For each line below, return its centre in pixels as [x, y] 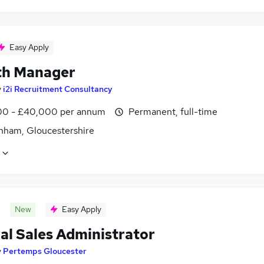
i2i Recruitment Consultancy [58, 89]
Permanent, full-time [173, 112]
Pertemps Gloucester [45, 251]
